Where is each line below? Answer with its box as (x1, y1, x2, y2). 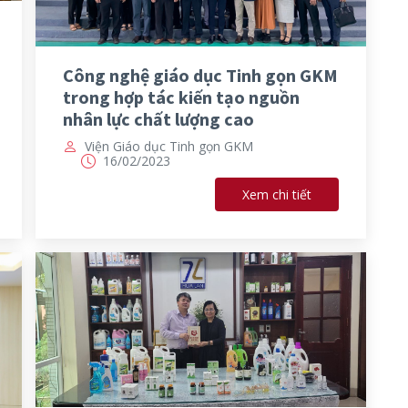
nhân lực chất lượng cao (63, 107, 254, 131)
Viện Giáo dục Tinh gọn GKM (85, 138, 253, 156)
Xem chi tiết (241, 186, 311, 204)
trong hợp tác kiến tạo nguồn (63, 86, 300, 109)
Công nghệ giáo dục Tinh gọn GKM (63, 64, 338, 87)
